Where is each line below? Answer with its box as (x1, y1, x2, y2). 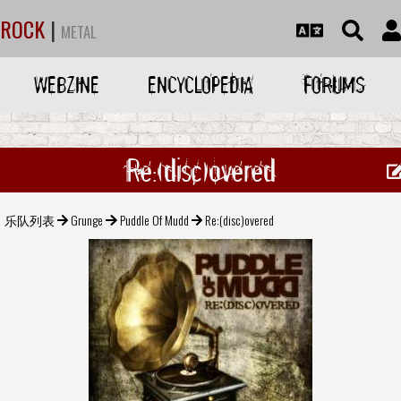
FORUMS (303, 70, 365, 99)
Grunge (71, 209, 104, 229)
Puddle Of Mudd (119, 209, 189, 229)
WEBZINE (34, 70, 100, 99)
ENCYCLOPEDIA (147, 70, 253, 99)
